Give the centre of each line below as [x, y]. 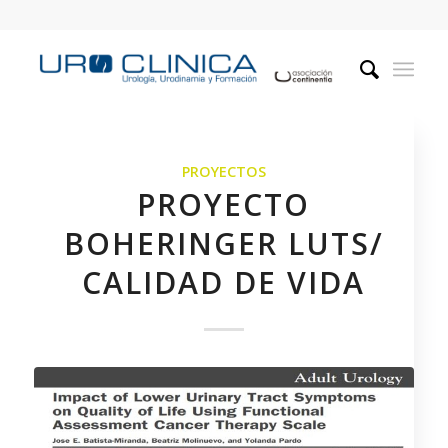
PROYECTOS [223, 171]
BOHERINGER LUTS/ [223, 243]
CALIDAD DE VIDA [224, 282]
